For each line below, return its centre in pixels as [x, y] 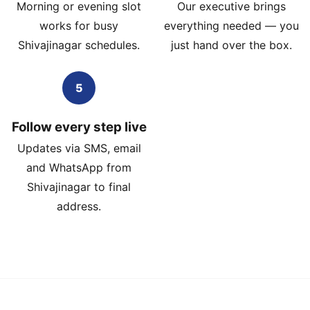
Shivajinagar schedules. [79, 45]
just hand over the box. [231, 45]
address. [79, 206]
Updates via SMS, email [79, 148]
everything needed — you [231, 26]
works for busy [79, 26]
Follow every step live [79, 127]
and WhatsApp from [79, 167]
